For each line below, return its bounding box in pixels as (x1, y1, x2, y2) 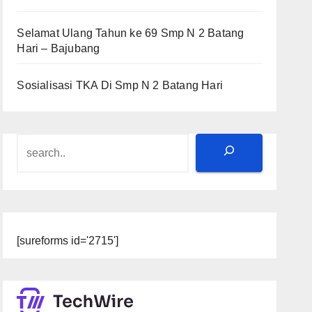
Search (13, 140, 60, 156)
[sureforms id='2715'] (17, 235, 119, 247)
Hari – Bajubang (17, 42, 100, 55)
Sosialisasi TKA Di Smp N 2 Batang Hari (17, 79, 223, 92)
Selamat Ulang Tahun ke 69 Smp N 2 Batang (17, 27, 244, 40)
